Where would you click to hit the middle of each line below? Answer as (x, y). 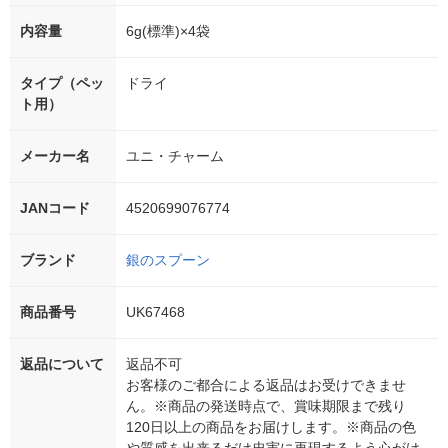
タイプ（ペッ (62, 82)
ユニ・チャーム (175, 155)
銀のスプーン (168, 259)
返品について (62, 363)
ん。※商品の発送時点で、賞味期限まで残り (266, 405)
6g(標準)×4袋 (168, 30)
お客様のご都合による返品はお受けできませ (266, 384)
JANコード (55, 207)
